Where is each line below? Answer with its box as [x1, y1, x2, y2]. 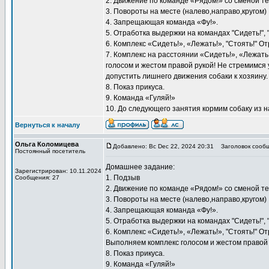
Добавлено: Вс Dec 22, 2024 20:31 [113, 143, 214, 150]
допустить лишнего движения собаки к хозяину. [106, 72, 268, 80]
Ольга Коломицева [15, 141, 79, 148]
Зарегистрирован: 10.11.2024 [15, 168, 101, 174]
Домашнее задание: [106, 163, 175, 171]
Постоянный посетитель [15, 148, 85, 154]
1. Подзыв [106, 174, 140, 182]
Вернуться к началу [15, 121, 80, 128]
